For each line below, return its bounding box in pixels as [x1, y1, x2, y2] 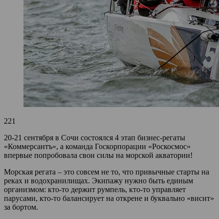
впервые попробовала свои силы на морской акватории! [4, 151, 193, 159]
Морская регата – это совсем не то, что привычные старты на [4, 167, 209, 176]
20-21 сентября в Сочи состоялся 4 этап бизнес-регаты [4, 133, 185, 142]
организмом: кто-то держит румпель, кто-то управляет [4, 185, 186, 194]
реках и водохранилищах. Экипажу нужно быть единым [4, 176, 193, 185]
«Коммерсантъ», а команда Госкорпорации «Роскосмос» [4, 142, 191, 151]
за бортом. [4, 202, 38, 211]
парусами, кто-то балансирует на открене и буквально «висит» [4, 194, 214, 202]
